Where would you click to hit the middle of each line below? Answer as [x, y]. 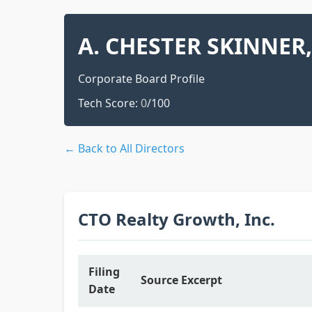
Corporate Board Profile [141, 79]
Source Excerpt [181, 280]
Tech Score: [109, 103]
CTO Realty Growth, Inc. [177, 219]
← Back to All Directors [124, 148]
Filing [104, 272]
